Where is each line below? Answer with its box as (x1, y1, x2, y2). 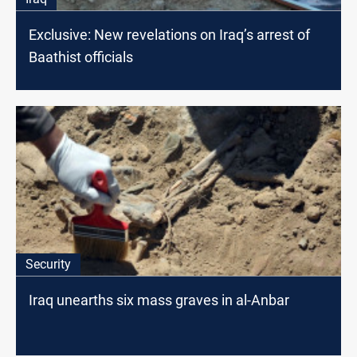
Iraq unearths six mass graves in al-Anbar (29, 291, 289, 308)
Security (25, 256, 71, 272)
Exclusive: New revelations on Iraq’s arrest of (29, 26, 310, 44)
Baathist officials (29, 49, 133, 66)
